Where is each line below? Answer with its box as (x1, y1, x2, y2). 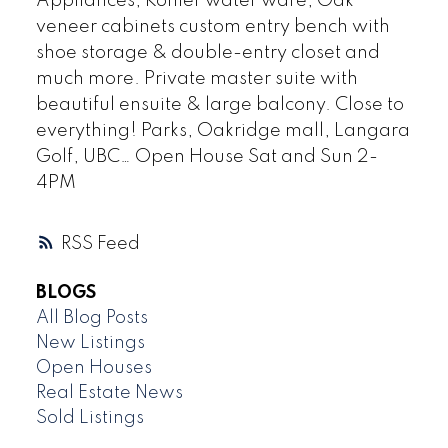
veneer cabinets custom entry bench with (35, 18, 390, 37)
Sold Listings (35, 408, 144, 427)
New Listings (35, 333, 145, 352)
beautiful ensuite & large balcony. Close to (35, 96, 404, 115)
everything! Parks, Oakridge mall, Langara (35, 122, 410, 141)
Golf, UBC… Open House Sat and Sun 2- (35, 148, 378, 167)
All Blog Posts (35, 308, 148, 327)
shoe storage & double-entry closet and (35, 44, 380, 63)
